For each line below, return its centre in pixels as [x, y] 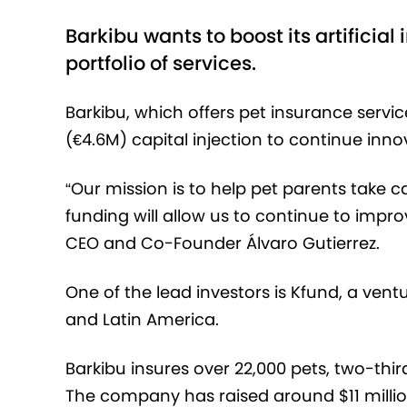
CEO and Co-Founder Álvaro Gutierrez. [223, 243]
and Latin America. [142, 320]
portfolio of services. [163, 64]
